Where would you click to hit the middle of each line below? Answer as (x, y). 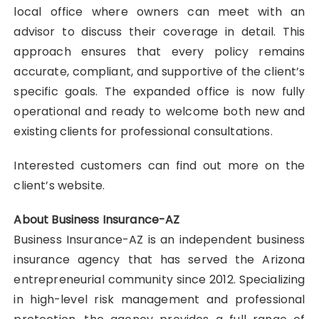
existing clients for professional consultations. (143, 131)
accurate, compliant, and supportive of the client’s (159, 71)
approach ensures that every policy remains (159, 51)
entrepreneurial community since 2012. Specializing (159, 279)
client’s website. (59, 185)
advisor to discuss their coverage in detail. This (159, 31)
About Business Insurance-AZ (97, 219)
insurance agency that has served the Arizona (159, 259)
